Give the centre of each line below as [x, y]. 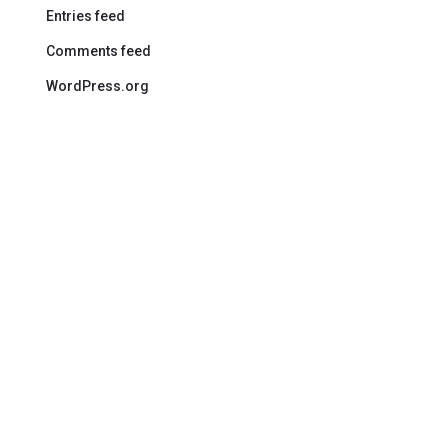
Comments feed [99, 50]
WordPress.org [98, 85]
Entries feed [86, 15]
